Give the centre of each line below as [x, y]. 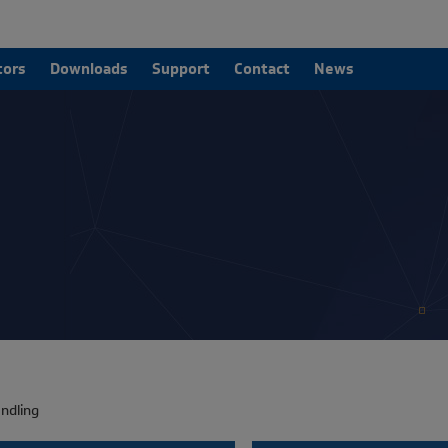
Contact [262, 69]
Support [181, 69]
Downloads [89, 69]
